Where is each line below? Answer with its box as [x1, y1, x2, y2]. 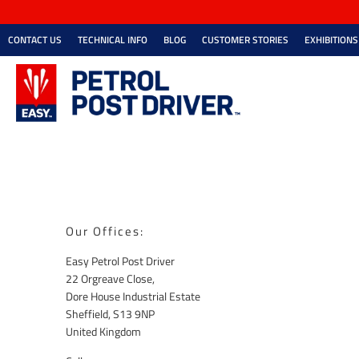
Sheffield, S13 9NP [66, 305, 155, 323]
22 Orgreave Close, [66, 270, 155, 288]
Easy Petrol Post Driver [66, 252, 175, 270]
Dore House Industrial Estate [66, 288, 200, 305]
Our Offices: [66, 222, 144, 241]
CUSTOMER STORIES [202, 32, 288, 47]
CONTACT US [8, 32, 62, 47]
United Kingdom [66, 323, 141, 341]
